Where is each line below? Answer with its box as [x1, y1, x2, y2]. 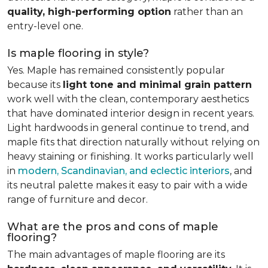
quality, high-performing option [7, 6, 171, 17]
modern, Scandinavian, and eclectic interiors [18, 165, 230, 176]
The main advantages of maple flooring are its [7, 249, 225, 260]
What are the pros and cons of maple [7, 220, 218, 233]
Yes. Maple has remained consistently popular [7, 65, 225, 76]
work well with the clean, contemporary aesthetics [7, 93, 249, 105]
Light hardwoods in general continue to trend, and [7, 122, 249, 133]
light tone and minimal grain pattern [63, 79, 252, 90]
